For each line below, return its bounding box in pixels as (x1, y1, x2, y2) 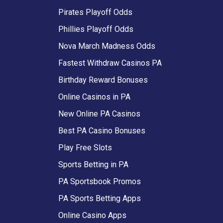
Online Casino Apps (58, 210, 126, 220)
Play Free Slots (58, 142, 112, 152)
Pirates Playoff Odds (58, 7, 132, 17)
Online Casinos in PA (58, 92, 130, 102)
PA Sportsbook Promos (58, 176, 141, 186)
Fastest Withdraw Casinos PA (58, 58, 162, 68)
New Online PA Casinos (58, 109, 140, 118)
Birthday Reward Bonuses (58, 75, 148, 85)
